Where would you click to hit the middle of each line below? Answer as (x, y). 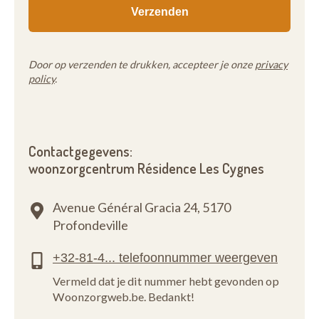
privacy (271, 64)
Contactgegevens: (80, 151)
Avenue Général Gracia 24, (126, 207)
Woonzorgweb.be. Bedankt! (124, 297)
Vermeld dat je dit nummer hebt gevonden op (166, 281)
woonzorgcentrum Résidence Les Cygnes (146, 168)
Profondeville (90, 225)
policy (42, 79)
